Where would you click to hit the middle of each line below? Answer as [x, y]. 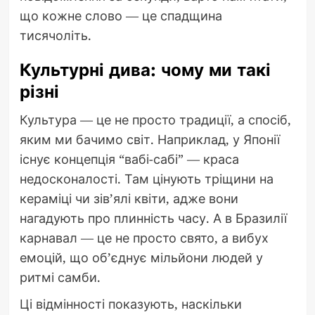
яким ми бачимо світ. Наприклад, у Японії [149, 139]
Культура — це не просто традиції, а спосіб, [155, 119]
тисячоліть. [55, 35]
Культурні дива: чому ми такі [145, 70]
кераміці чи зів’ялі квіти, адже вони [129, 198]
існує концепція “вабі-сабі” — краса [129, 159]
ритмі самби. [60, 277]
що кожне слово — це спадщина [121, 15]
